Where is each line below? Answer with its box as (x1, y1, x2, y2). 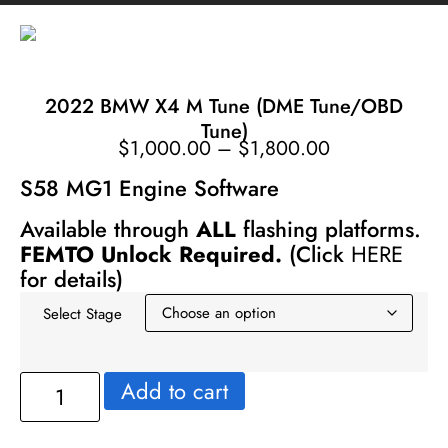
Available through (20, 213, 196, 246)
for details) (20, 263, 123, 296)
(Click (282, 238, 351, 271)
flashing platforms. (236, 213, 421, 246)
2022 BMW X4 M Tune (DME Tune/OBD (45, 92, 403, 122)
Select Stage (43, 302, 122, 325)
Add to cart (120, 375, 228, 408)
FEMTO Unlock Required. (20, 238, 282, 271)
